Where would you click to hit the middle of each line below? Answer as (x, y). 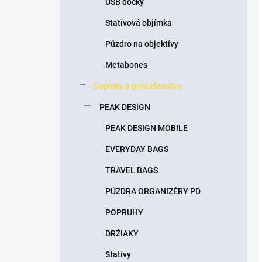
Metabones (126, 65)
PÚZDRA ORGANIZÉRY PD (153, 191)
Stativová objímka (139, 23)
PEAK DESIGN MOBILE (146, 128)
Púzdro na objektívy (142, 44)
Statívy (118, 254)
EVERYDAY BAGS (137, 149)
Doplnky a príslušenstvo (138, 86)
